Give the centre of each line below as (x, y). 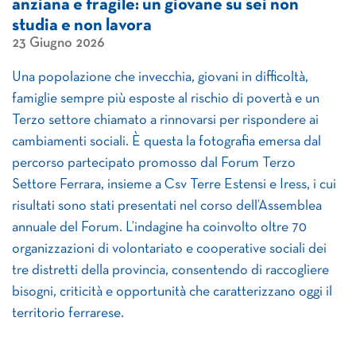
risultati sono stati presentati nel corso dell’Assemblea (167, 206)
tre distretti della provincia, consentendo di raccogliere (170, 271)
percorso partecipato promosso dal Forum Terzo (154, 163)
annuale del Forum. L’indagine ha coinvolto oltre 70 (159, 228)
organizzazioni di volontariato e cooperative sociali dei (169, 249)
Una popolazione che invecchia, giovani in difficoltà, (160, 77)
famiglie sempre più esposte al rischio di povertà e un (166, 99)
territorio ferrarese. (68, 313)
